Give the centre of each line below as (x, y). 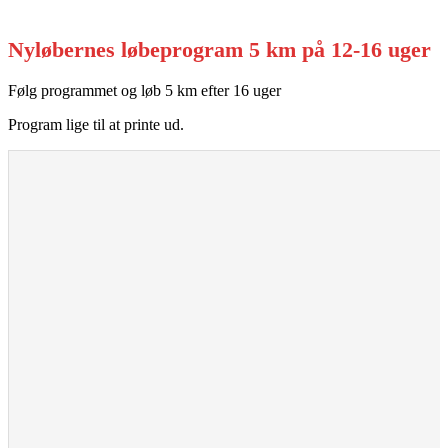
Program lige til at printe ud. (96, 124)
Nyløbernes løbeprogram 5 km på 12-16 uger (219, 50)
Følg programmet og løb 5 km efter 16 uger (144, 90)
